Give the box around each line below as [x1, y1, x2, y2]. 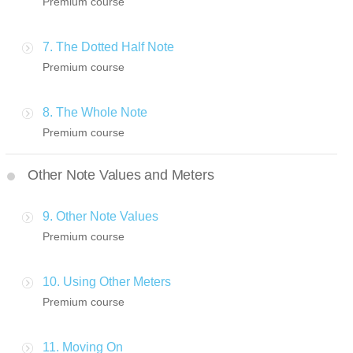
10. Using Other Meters [43, 275, 171, 289]
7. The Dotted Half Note [43, 40, 174, 54]
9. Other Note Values [43, 210, 158, 224]
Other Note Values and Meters [28, 167, 214, 184]
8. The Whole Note [43, 106, 147, 120]
